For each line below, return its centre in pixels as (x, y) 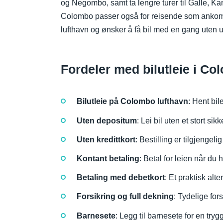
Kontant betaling (108, 158)
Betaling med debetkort (121, 178)
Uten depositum (107, 120)
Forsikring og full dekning (125, 197)
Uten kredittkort (106, 139)
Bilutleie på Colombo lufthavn (132, 102)
